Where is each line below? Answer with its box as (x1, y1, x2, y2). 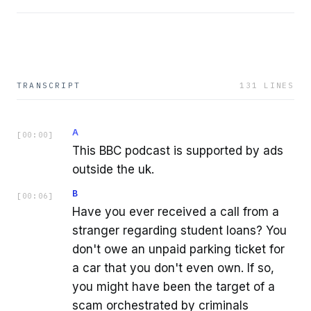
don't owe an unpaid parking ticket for (72, 242, 285, 257)
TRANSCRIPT (17, 81, 81, 91)
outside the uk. (72, 162, 154, 177)
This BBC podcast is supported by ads (72, 144, 283, 158)
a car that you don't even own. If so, (72, 261, 274, 276)
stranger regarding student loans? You (72, 224, 287, 238)
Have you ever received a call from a (72, 205, 279, 219)
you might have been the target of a (72, 280, 275, 294)
